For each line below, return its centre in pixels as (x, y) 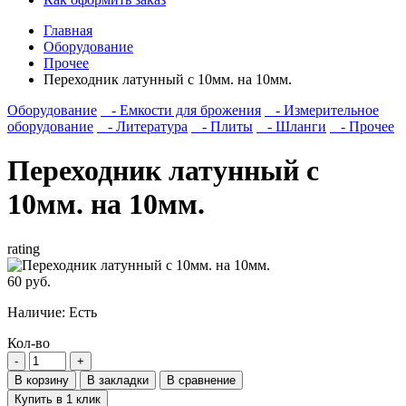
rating (24, 248)
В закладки (118, 380)
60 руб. (29, 281)
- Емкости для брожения (181, 110)
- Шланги (291, 126)
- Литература (142, 126)
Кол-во (29, 343)
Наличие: (38, 312)
